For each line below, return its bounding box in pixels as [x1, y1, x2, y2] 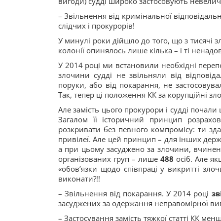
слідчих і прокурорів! [58, 21, 135, 31]
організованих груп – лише [58, 154, 160, 164]
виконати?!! [58, 174, 100, 184]
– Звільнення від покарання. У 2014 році [58, 188, 212, 198]
